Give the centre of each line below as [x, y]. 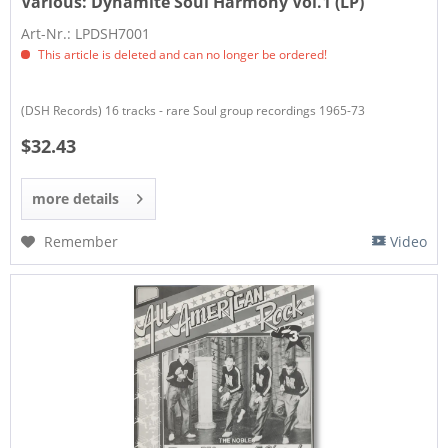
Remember [81, 242]
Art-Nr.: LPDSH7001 [86, 34]
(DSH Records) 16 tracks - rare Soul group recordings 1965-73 [193, 111]
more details [76, 199]
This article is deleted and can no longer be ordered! [181, 55]
